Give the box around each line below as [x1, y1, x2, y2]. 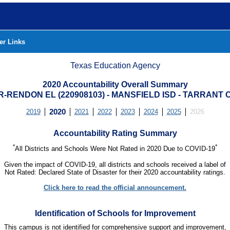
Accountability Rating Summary [53, 128, 177, 138]
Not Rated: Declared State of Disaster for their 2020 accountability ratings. [5, 168, 225, 176]
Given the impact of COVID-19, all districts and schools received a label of [4, 160, 226, 168]
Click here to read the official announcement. [44, 183, 186, 191]
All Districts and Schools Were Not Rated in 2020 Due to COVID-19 [15, 145, 215, 153]
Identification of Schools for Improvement [34, 208, 196, 218]
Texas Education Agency [70, 61, 160, 70]
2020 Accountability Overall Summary [42, 80, 188, 89]
